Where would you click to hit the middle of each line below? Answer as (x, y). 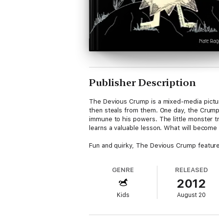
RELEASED (191, 170)
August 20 (192, 195)
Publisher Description (142, 83)
